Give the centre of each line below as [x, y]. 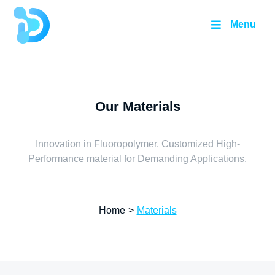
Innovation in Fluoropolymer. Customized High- [137, 144]
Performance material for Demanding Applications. [137, 159]
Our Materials [137, 107]
